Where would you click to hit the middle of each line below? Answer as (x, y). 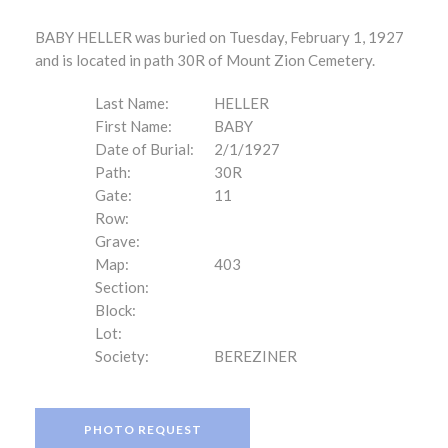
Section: (122, 287)
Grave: (117, 241)
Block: (115, 310)
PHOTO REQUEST (142, 429)
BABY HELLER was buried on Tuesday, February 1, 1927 (219, 37)
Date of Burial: (144, 149)
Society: (122, 356)
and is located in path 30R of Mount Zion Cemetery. (205, 60)
